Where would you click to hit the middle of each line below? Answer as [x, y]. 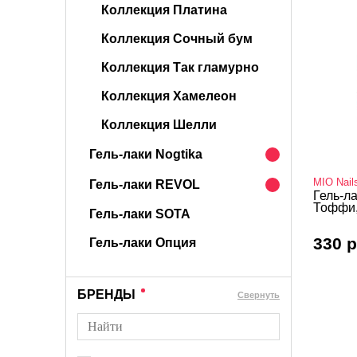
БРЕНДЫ [106, 294]
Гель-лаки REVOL [145, 184]
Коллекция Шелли [159, 125]
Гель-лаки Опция [143, 243]
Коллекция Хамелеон [169, 96]
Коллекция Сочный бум [177, 39]
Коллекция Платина [164, 10]
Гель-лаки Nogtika [146, 154]
